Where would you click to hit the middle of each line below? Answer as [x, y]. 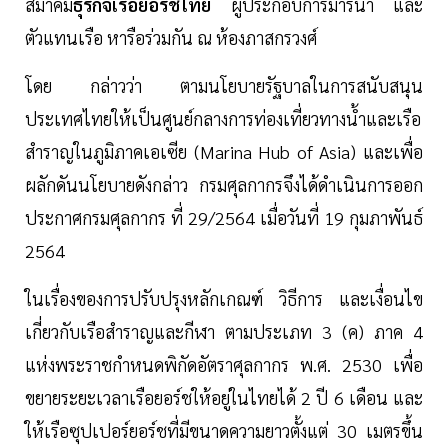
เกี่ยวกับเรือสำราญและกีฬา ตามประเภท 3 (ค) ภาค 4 [224, 332]
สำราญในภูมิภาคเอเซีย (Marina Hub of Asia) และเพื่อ [224, 152]
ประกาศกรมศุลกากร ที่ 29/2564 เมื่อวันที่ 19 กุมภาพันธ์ [224, 218]
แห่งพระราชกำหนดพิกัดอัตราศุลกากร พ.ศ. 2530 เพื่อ [224, 365]
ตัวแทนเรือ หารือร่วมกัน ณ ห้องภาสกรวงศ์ [171, 38]
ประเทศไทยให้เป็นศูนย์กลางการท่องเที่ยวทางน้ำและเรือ [223, 119]
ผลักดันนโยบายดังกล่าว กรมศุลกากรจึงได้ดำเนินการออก [224, 185]
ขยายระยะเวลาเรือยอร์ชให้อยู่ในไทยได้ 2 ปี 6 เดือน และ [224, 398]
